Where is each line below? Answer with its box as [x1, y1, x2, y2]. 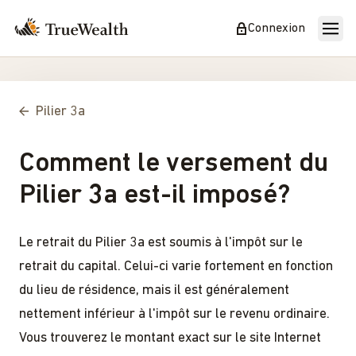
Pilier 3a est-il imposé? [19, 181, 290, 210]
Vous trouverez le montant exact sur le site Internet [19, 331, 321, 345]
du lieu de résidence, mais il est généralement [19, 283, 289, 297]
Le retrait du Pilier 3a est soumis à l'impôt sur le [19, 235, 303, 250]
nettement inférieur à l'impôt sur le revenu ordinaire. [19, 307, 330, 321]
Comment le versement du [19, 149, 328, 178]
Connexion [248, 21, 305, 35]
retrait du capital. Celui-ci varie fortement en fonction [19, 259, 333, 273]
